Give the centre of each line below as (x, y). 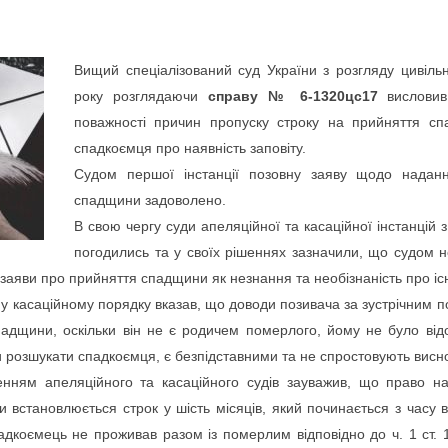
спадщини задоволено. (150, 200)
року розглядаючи (141, 96)
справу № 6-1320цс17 (292, 96)
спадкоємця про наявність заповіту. (190, 148)
